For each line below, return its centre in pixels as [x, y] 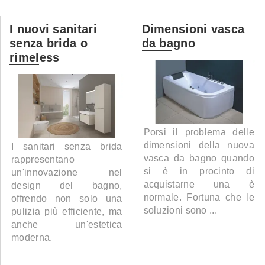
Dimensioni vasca [193, 29]
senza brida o [49, 43]
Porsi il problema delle [199, 132]
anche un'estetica [67, 225]
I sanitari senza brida [67, 147]
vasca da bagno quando [199, 159]
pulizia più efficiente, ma [67, 212]
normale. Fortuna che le [199, 198]
